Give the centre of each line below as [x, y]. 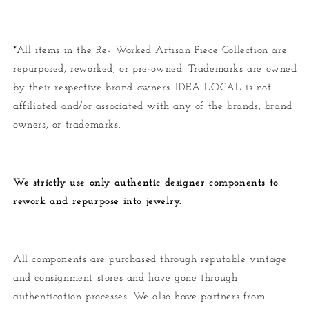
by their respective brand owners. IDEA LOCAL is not [142, 88]
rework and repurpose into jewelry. [97, 201]
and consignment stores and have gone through [126, 278]
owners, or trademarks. [67, 125]
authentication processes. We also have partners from [139, 297]
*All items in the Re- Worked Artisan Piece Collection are [150, 50]
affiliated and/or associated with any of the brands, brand [153, 106]
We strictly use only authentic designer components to [146, 183]
